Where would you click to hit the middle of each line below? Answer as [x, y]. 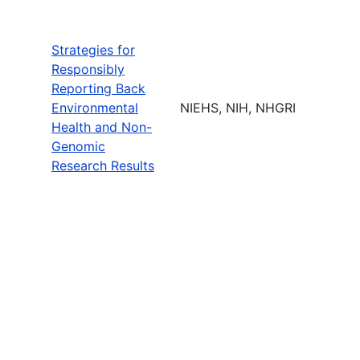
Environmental [95, 107]
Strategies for [93, 49]
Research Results [103, 165]
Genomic [78, 146]
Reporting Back [98, 88]
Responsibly [88, 69]
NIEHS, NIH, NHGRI [238, 107]
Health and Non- [102, 127]
